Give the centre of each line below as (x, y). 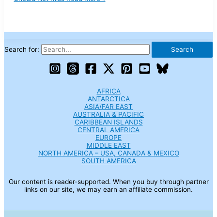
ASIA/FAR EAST (108, 106)
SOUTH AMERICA (108, 161)
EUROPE (108, 137)
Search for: (22, 50)
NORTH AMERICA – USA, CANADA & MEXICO (108, 153)
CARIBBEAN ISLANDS (108, 122)
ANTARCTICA (108, 99)
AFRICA (108, 91)
